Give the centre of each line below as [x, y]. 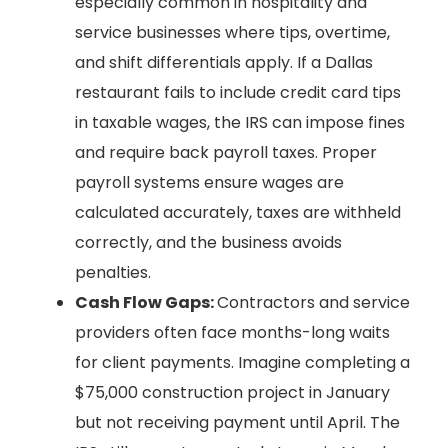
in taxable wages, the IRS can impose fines [240, 123]
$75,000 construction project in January [232, 393]
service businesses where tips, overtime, [232, 33]
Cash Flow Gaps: [146, 303]
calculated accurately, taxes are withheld [238, 213]
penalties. [113, 273]
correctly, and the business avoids [208, 243]
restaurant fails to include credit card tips [238, 93]
